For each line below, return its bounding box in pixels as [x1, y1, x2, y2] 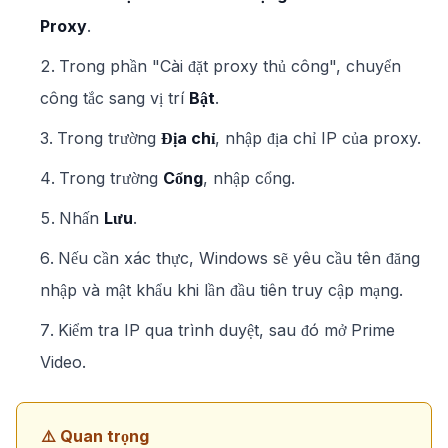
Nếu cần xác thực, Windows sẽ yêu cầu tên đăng [58, 248, 420, 268]
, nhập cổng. [203, 168, 295, 188]
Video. [40, 352, 86, 372]
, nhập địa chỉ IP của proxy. [215, 128, 421, 148]
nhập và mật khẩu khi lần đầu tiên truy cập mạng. [40, 280, 403, 300]
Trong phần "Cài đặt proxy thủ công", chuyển [59, 56, 401, 76]
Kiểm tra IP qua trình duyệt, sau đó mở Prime [58, 320, 395, 340]
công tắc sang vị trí [40, 88, 189, 108]
